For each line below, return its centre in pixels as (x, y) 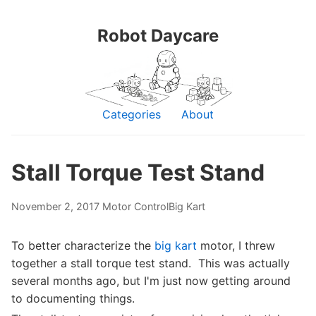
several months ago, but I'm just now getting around (151, 281)
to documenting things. (73, 298)
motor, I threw (236, 245)
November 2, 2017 (55, 206)
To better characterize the (83, 245)
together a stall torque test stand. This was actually (151, 263)
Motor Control (135, 206)
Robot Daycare (158, 36)
